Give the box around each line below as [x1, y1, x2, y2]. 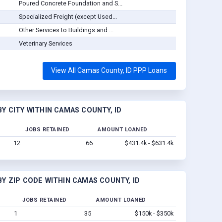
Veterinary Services [18, 40, 72, 48]
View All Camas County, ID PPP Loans [51, 66, 167, 75]
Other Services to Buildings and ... [18, 26, 113, 34]
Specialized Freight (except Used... [18, 13, 117, 21]
